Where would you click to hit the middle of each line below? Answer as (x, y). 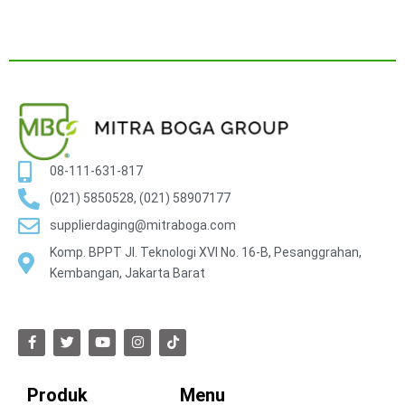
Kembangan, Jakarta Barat (127, 273)
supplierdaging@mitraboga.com (143, 226)
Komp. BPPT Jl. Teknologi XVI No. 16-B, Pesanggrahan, (206, 252)
